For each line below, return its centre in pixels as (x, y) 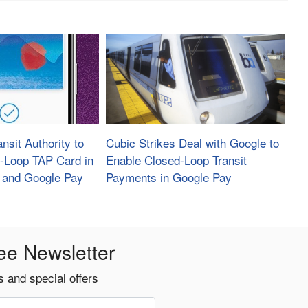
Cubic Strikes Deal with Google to (192, 143)
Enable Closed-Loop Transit (176, 160)
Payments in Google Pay (168, 177)
